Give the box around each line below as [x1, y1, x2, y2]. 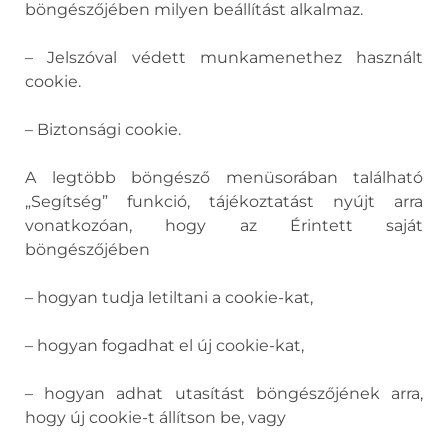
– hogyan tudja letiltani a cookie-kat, [25, 288, 313, 307]
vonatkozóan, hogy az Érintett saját [25, 216, 423, 235]
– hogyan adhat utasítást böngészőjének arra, [25, 384, 423, 403]
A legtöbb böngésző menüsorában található [25, 168, 423, 187]
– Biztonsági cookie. [25, 120, 181, 139]
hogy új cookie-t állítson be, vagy [25, 408, 286, 427]
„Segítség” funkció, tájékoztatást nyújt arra [25, 192, 423, 211]
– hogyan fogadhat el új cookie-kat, [25, 336, 304, 355]
